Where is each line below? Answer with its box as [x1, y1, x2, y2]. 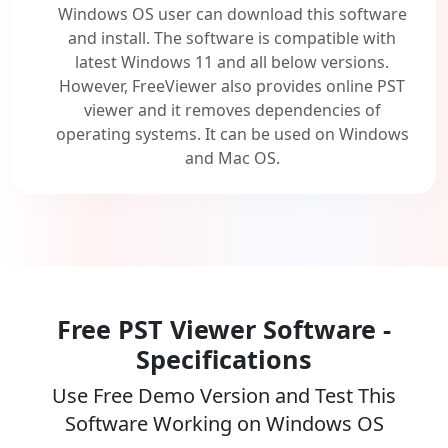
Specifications [136, 342, 312, 377]
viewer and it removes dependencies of [83, 99, 381, 122]
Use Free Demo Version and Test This [52, 382, 396, 410]
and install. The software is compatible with [68, 27, 396, 50]
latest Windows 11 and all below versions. [75, 51, 389, 74]
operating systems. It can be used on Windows [55, 123, 409, 146]
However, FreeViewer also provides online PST [59, 75, 405, 98]
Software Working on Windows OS [64, 410, 384, 438]
